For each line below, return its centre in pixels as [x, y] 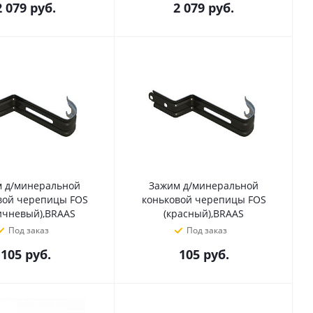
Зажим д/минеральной [204, 185]
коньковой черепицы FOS [204, 199]
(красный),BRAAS [204, 213]
